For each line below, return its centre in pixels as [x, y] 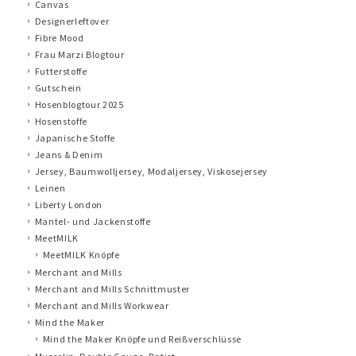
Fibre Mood [59, 37]
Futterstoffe [61, 71]
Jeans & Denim [69, 154]
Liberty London [68, 204]
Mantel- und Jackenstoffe [93, 221]
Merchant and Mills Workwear [102, 305]
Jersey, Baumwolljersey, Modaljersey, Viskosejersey [151, 171]
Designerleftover [72, 21]
